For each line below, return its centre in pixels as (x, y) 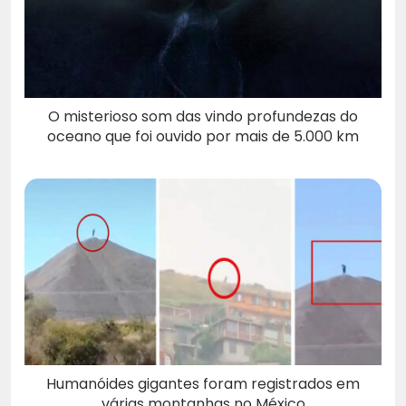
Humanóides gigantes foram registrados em (203, 383)
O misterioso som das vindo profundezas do (203, 116)
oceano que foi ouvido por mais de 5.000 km (203, 136)
